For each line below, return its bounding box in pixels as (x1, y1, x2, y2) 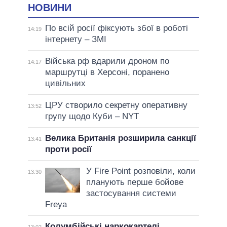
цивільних (45, 79, 86, 89)
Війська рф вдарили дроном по (45, 56, 169, 66)
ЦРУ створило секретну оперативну (45, 100, 187, 110)
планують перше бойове (86, 177, 183, 187)
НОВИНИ (28, 2, 71, 13)
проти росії (45, 144, 92, 155)
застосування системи (86, 188, 176, 199)
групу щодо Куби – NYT (45, 111, 139, 122)
